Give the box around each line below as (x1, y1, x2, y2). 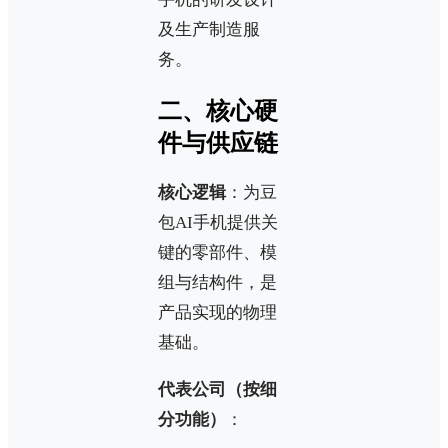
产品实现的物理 (158, 303, 277, 323)
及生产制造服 (158, 19, 260, 39)
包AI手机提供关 (158, 213, 278, 233)
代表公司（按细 (158, 380, 277, 400)
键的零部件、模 (158, 243, 277, 263)
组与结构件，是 (158, 273, 277, 293)
